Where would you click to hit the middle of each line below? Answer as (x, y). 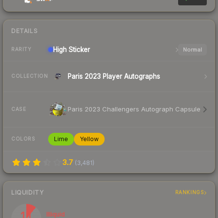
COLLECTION (29, 76)
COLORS (23, 139)
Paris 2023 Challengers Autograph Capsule (134, 109)
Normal (192, 49)
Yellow (89, 139)
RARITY (21, 49)
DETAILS (25, 31)
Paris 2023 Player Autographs (114, 76)
